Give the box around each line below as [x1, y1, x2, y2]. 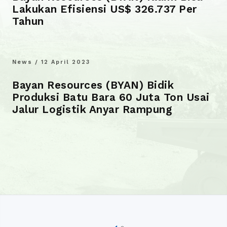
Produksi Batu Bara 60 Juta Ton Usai [12, 91, 210, 103]
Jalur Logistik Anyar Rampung [12, 103, 172, 116]
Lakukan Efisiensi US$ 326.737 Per [12, 3, 197, 15]
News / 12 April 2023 [12, 59, 90, 65]
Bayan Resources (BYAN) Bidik [12, 79, 174, 91]
